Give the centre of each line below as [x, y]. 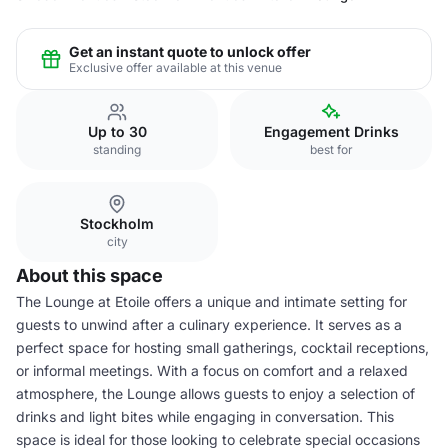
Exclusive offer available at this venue [175, 67]
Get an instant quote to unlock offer [190, 51]
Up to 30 [117, 131]
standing [117, 149]
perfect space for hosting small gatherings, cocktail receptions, [222, 347]
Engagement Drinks [331, 131]
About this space [89, 275]
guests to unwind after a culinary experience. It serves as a [209, 324]
